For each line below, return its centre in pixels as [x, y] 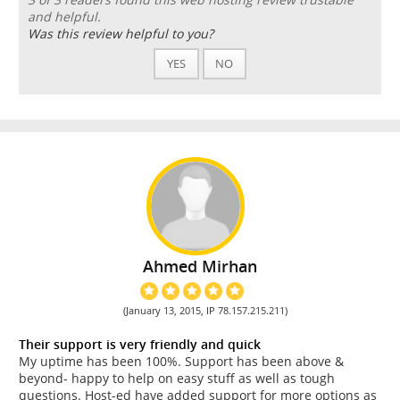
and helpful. [64, 17]
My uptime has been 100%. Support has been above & [181, 361]
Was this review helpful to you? [120, 34]
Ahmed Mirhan [200, 267]
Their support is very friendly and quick [140, 344]
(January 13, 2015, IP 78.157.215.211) [205, 310]
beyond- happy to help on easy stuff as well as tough [177, 378]
